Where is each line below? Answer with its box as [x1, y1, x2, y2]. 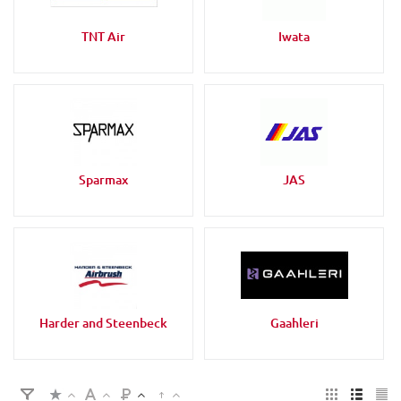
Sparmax [79, 170, 128, 188]
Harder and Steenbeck [39, 313, 167, 331]
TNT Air [81, 27, 125, 45]
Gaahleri [269, 313, 319, 331]
